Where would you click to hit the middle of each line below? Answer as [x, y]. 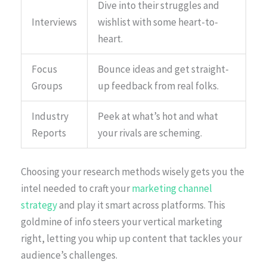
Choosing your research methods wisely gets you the [133, 172]
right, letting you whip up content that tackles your [131, 239]
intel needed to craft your [76, 189]
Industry [50, 116]
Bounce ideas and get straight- [163, 69]
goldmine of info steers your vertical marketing [122, 222]
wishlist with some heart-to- [158, 22]
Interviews [54, 22]
